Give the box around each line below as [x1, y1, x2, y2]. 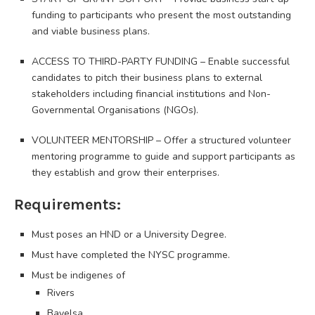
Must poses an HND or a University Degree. [32, 227, 226, 241]
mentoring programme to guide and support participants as [32, 149, 295, 163]
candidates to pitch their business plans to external [32, 70, 262, 84]
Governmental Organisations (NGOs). [32, 103, 198, 117]
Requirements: [14, 195, 121, 214]
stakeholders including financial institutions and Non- [32, 86, 271, 101]
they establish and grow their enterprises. [32, 165, 219, 179]
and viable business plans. [32, 24, 150, 38]
